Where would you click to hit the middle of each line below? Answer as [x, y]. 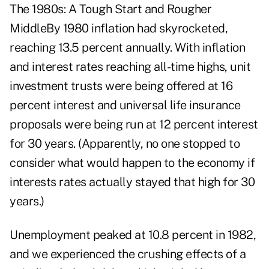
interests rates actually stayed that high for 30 [132, 182]
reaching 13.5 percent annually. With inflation [127, 48]
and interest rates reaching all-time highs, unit [130, 67]
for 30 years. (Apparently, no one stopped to [125, 144]
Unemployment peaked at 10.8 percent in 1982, [133, 235]
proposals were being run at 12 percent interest [134, 125]
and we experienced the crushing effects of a [128, 254]
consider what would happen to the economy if [132, 163]
